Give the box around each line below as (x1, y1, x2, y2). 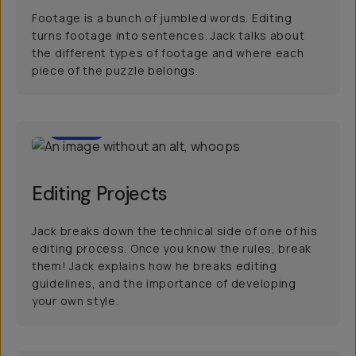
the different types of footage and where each (32, 45, 304, 60)
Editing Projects (32, 181, 168, 206)
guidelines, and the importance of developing (32, 276, 296, 291)
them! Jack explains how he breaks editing (32, 258, 277, 273)
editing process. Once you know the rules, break (32, 241, 311, 256)
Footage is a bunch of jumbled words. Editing (32, 10, 292, 25)
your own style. (32, 293, 119, 308)
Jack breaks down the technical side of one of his (32, 223, 318, 238)
